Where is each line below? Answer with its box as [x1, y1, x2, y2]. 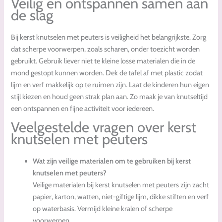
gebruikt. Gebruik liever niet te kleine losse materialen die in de [11, 56, 196, 65]
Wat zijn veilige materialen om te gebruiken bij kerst [33, 157, 191, 166]
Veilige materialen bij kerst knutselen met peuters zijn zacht [33, 180, 210, 190]
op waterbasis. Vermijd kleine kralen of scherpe [33, 204, 173, 214]
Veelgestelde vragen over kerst [11, 118, 197, 136]
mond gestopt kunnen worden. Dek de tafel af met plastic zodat [11, 68, 203, 77]
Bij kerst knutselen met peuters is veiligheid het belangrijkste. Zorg [11, 32, 207, 42]
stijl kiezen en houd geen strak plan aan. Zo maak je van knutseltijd [11, 92, 208, 101]
